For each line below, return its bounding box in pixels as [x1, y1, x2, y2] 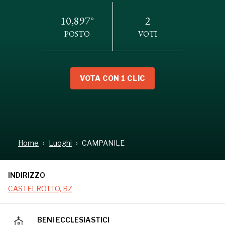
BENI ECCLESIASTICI [37, 215, 109, 224]
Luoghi [49, 138, 72, 147]
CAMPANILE [82, 138, 125, 147]
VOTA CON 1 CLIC [80, 74, 145, 83]
